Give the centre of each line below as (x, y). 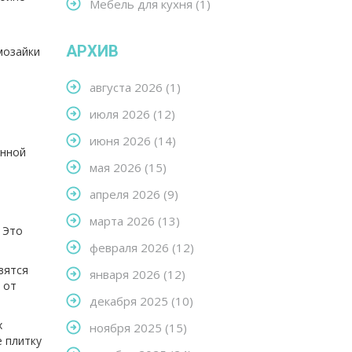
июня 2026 (121, 141)
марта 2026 (123, 221)
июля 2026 (121, 114)
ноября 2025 (127, 328)
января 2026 (126, 274)
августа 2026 (127, 87)
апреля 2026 (126, 194)
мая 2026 (117, 167)
